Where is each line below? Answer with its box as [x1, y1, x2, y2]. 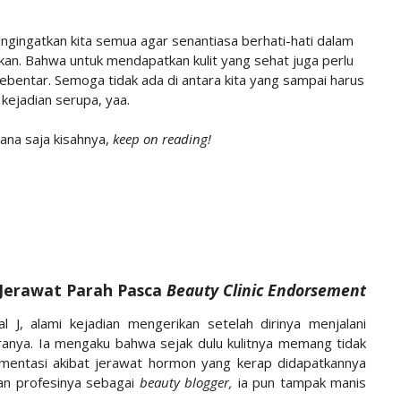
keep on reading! [112, 130, 211, 148]
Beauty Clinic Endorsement [166, 279, 366, 301]
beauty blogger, [139, 373, 233, 391]
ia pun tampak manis [233, 373, 366, 391]
